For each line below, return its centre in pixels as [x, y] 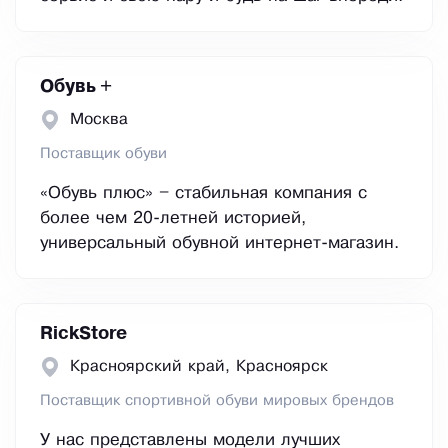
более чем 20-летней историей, [173, 219]
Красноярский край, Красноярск [199, 367]
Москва [99, 120]
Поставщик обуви [103, 154]
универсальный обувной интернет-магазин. [219, 244]
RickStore [83, 334]
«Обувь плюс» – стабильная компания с [203, 194]
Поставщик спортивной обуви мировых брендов [217, 401]
